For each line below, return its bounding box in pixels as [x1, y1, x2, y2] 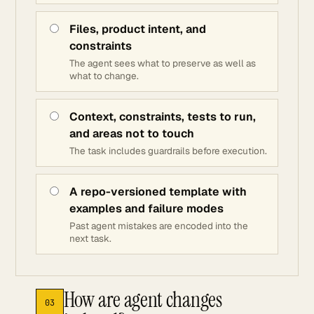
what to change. [69, 69, 139, 82]
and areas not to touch [69, 126, 194, 141]
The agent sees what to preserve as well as [69, 57, 256, 69]
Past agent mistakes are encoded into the [69, 219, 248, 232]
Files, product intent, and [69, 22, 206, 36]
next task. [69, 232, 111, 245]
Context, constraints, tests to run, [69, 109, 256, 124]
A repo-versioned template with [69, 184, 247, 199]
